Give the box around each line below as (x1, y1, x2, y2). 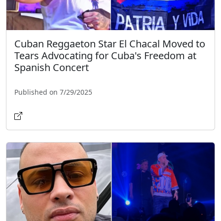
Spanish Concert (14, 61, 89, 74)
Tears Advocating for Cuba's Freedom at (14, 49, 196, 63)
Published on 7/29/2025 (14, 87, 92, 97)
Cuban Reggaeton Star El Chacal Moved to (14, 37, 205, 51)
